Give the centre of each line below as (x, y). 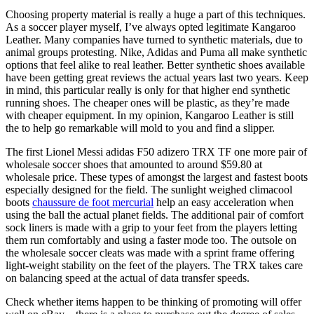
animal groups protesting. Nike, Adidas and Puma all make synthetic (156, 52)
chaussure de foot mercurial (93, 202)
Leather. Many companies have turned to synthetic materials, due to (154, 39)
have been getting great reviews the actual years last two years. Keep (157, 77)
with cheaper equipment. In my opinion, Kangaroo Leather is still (150, 115)
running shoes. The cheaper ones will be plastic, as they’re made (148, 102)
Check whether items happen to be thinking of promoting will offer (153, 301)
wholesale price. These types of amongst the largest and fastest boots (157, 177)
